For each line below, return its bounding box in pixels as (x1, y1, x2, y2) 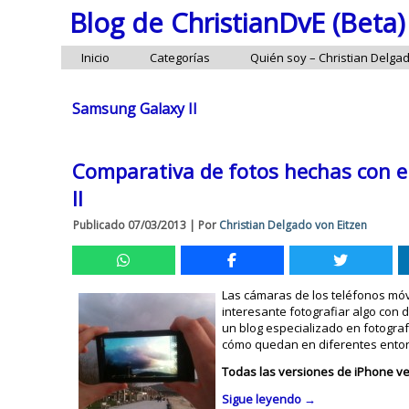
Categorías (150, 49, 211, 66)
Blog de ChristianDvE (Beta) (68, 5, 405, 41)
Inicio (81, 49, 110, 66)
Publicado (73, 217, 126, 233)
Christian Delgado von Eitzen (219, 217, 368, 233)
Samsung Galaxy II (72, 99, 198, 119)
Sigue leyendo (222, 391, 305, 407)
